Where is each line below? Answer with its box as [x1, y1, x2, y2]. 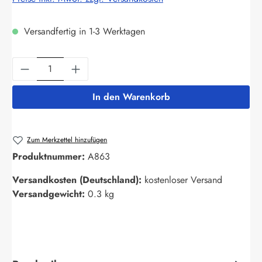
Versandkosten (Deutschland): [12, 173, 144, 187]
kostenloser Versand [144, 173, 222, 187]
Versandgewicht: [12, 187, 88, 201]
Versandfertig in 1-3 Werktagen [21, 24, 145, 38]
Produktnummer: [12, 150, 88, 164]
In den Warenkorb [92, 89, 170, 104]
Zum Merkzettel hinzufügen [27, 134, 108, 145]
